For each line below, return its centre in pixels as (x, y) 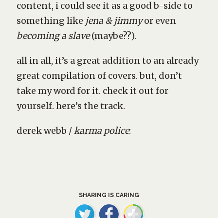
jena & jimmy (113, 21)
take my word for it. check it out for (92, 91)
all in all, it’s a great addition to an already (107, 61)
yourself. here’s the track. (71, 106)
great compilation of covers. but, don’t (99, 76)
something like (51, 21)
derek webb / (45, 131)
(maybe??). (113, 36)
